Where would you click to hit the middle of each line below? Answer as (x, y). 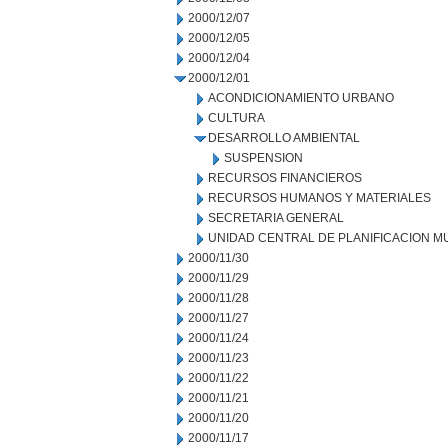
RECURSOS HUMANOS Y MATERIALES (319, 198)
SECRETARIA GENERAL (276, 218)
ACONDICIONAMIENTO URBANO (301, 98)
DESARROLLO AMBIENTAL (284, 138)
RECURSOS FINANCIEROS (285, 178)
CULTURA (236, 118)
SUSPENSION (263, 158)
